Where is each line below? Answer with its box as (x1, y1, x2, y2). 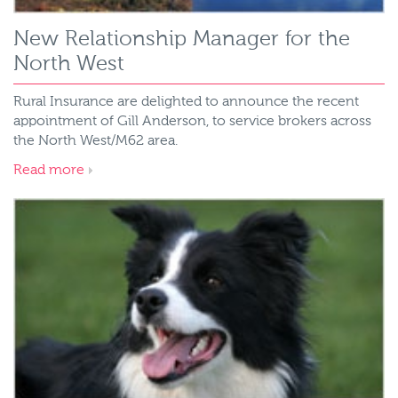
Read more (13, 163, 84, 178)
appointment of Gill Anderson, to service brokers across (13, 115, 371, 129)
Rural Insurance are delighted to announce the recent (13, 95, 359, 109)
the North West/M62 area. (13, 134, 178, 148)
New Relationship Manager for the (13, 28, 350, 50)
